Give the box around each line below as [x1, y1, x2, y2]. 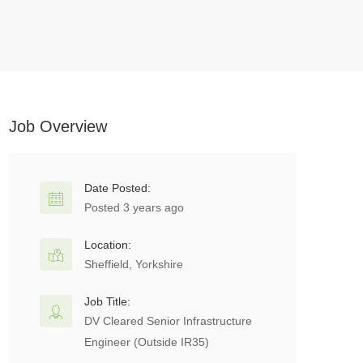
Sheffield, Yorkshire [84, 258, 183, 271]
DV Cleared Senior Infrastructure [84, 314, 252, 327]
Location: [84, 238, 131, 251]
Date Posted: [84, 181, 151, 194]
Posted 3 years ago [84, 201, 184, 214]
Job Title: [84, 295, 130, 308]
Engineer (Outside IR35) [84, 335, 209, 348]
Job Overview [9, 117, 107, 135]
